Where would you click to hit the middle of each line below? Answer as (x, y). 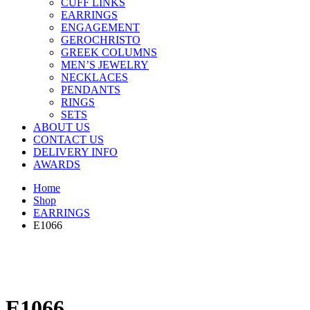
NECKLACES (94, 77)
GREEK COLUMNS (109, 53)
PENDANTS (91, 90)
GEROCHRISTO (101, 40)
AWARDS (57, 165)
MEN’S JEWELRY (105, 65)
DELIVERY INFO (75, 152)
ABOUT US (62, 127)
